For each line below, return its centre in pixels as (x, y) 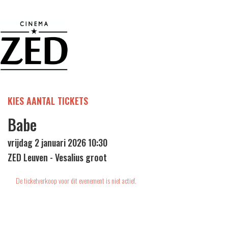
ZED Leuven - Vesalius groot (57, 158)
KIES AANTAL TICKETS (48, 101)
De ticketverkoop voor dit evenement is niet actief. (76, 181)
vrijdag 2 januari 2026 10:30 (58, 143)
